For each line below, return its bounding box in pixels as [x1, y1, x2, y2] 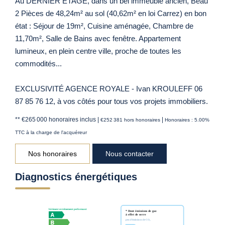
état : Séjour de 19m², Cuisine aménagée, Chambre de [15, 21, 193, 30]
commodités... [15, 59, 62, 68]
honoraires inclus [49, 116, 97, 123]
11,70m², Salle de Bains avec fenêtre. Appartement [15, 34, 181, 43]
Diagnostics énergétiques [15, 171, 137, 182]
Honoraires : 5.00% [165, 117, 209, 123]
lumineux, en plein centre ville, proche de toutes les [15, 46, 181, 55]
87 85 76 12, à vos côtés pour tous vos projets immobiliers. [15, 96, 208, 105]
